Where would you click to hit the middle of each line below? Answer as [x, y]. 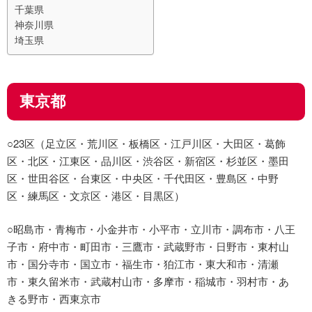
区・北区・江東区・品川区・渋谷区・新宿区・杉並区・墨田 [148, 161]
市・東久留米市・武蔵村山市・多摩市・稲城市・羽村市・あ [148, 281]
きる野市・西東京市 [54, 298]
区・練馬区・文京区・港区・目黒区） [96, 196]
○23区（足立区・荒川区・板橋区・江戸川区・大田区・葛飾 [146, 143]
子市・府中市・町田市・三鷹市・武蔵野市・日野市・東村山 [148, 246]
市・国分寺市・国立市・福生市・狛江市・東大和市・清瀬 [143, 263]
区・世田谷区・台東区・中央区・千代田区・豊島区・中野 [143, 178]
